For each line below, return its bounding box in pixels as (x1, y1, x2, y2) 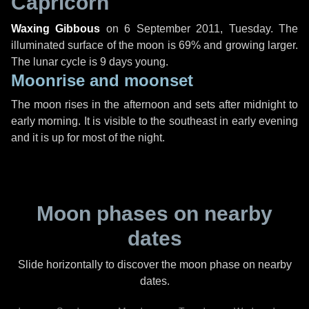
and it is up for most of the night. (11, 132, 165, 143)
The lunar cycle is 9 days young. (11, 56, 168, 68)
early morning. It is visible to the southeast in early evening (11, 115, 298, 127)
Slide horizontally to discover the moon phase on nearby (17, 259, 292, 270)
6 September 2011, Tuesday (124, 23, 270, 34)
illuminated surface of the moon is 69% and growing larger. (11, 39, 298, 51)
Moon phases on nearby (37, 202, 272, 225)
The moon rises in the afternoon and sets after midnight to (11, 99, 298, 110)
